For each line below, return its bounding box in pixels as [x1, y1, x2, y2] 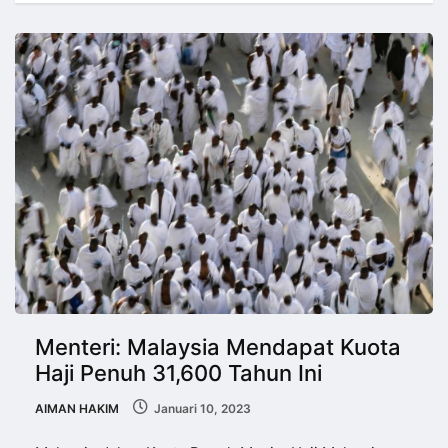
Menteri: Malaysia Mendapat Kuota [35, 333, 401, 360]
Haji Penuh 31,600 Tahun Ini [35, 359, 322, 386]
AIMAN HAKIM [35, 400, 119, 416]
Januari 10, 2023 [154, 400, 251, 416]
